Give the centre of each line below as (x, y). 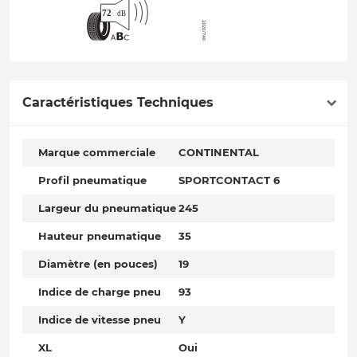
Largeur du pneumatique (107, 208)
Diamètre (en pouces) (98, 264)
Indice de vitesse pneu (100, 320)
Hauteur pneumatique (100, 236)
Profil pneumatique (92, 180)
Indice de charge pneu (100, 292)
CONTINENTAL (219, 153)
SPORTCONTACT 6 (229, 180)
